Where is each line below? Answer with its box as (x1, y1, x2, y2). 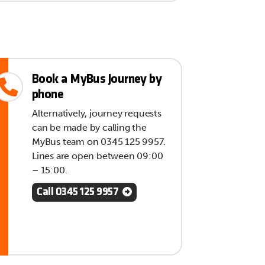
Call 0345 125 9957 (37, 187, 119, 199)
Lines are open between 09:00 (32, 150, 163, 162)
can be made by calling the (32, 122, 147, 134)
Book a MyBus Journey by (32, 73, 162, 87)
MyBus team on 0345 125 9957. (32, 136, 166, 148)
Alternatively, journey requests (32, 108, 161, 119)
